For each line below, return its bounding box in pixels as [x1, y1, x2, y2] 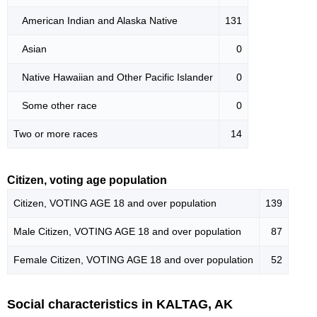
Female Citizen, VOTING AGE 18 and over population [13, 253, 253, 265]
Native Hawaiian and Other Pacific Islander [13, 71, 213, 83]
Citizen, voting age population [7, 173, 167, 186]
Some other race [13, 99, 97, 111]
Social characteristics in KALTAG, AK [7, 296, 233, 311]
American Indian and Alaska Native [13, 14, 178, 26]
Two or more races [13, 127, 98, 139]
